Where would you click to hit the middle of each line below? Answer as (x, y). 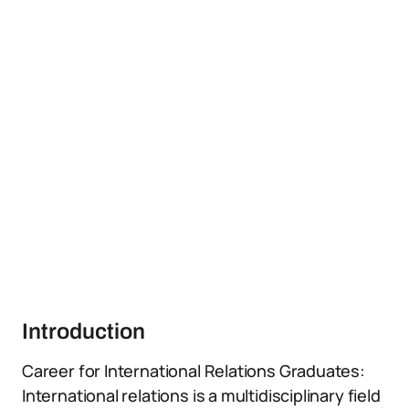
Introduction (84, 331)
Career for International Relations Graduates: (194, 371)
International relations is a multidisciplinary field (201, 395)
